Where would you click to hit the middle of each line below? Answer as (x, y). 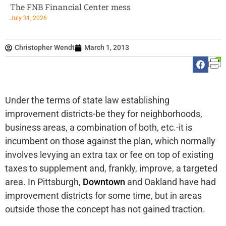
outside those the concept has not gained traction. (105, 209)
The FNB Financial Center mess (70, 7)
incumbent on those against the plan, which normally (110, 141)
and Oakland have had (171, 182)
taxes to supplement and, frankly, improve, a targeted (111, 168)
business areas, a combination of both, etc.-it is (99, 128)
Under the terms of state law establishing (87, 100)
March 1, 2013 (107, 47)
